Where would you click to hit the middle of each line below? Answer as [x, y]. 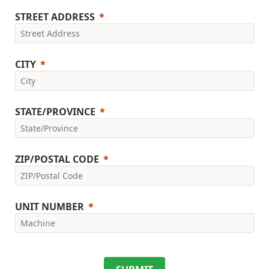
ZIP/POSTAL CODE [57, 159]
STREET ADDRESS [55, 17]
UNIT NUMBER [50, 207]
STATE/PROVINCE [55, 112]
